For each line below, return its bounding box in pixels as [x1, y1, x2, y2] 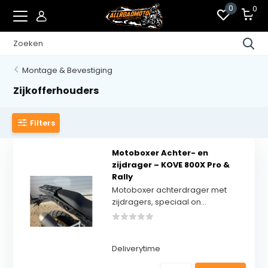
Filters [30, 117, 56, 129]
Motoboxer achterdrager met [111, 184, 227, 196]
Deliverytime [111, 243, 160, 254]
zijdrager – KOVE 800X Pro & [111, 159, 230, 170]
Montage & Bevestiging [22, 65, 113, 76]
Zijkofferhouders [13, 84, 99, 98]
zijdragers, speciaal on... [111, 196, 206, 208]
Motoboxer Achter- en [111, 147, 208, 159]
